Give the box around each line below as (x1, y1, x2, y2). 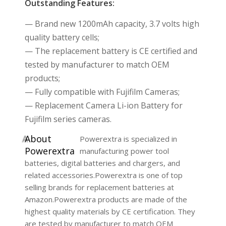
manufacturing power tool (79, 146, 169, 156)
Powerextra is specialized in (79, 134, 177, 144)
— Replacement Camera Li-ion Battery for (24, 99, 183, 111)
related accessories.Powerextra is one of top (24, 170, 183, 181)
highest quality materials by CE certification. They (24, 206, 195, 217)
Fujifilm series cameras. (24, 113, 111, 125)
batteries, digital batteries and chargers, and (24, 158, 180, 168)
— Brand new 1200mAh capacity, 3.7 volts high (24, 18, 199, 29)
